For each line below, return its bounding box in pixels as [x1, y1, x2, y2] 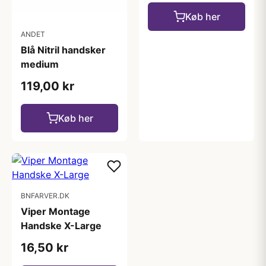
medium [21, 58, 59, 70]
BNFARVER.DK [21, 191, 69, 200]
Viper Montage [21, 205, 90, 217]
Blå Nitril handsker [21, 43, 106, 56]
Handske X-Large [21, 219, 102, 232]
